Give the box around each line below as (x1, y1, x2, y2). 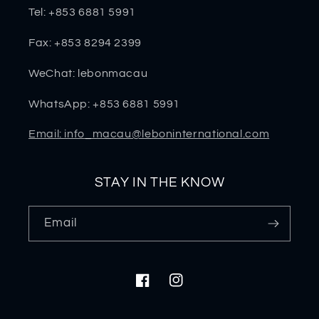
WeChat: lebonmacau (28, 67, 148, 79)
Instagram (168, 282, 222, 293)
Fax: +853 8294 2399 (28, 37, 142, 49)
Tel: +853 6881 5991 (28, 6, 136, 19)
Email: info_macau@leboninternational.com (28, 128, 270, 140)
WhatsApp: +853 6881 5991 (28, 98, 181, 110)
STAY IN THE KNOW (94, 175, 225, 190)
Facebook (135, 282, 187, 293)
